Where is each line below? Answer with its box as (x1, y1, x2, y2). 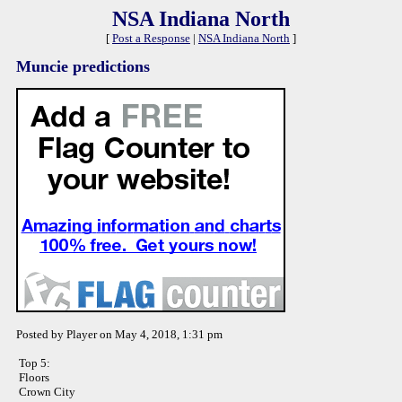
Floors (19, 371, 49, 384)
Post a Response (112, 31, 190, 45)
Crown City (19, 385, 75, 398)
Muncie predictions (16, 57, 150, 75)
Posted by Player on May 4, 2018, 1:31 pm (16, 328, 223, 341)
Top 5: (19, 356, 50, 370)
